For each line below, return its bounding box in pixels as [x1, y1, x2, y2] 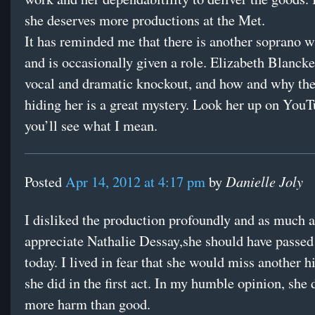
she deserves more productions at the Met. [25, 11, 265, 30]
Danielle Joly [226, 172, 303, 191]
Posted [25, 172, 65, 192]
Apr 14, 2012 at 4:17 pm [65, 172, 205, 192]
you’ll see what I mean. [25, 116, 157, 136]
